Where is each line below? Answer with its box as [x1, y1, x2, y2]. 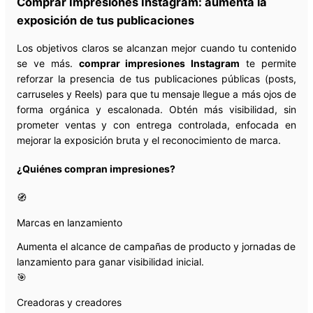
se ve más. [17, 57, 79, 70]
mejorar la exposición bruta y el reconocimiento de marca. [17, 134, 281, 147]
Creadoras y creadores [17, 296, 122, 308]
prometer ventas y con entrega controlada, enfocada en [17, 119, 296, 131]
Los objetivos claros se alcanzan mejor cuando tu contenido [17, 42, 296, 54]
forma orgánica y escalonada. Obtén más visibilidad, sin [17, 103, 296, 116]
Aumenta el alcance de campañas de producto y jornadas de [17, 240, 296, 252]
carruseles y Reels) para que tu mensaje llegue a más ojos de [17, 88, 296, 101]
